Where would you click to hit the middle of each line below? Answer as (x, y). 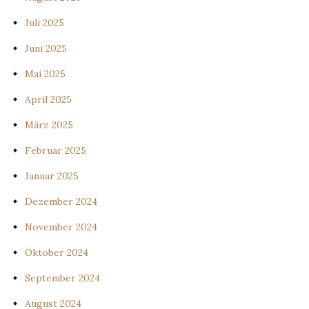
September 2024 (62, 278)
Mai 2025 (45, 74)
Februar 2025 (56, 151)
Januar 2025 (52, 176)
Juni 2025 (46, 49)
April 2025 (48, 100)
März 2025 (49, 125)
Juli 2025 (44, 23)
